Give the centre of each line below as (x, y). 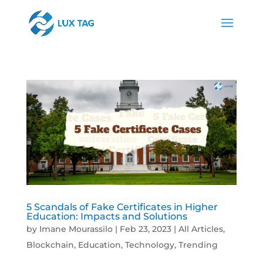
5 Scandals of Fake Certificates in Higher (122, 207)
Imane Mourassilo (76, 229)
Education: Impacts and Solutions (107, 217)
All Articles (200, 229)
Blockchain (50, 245)
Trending (198, 245)
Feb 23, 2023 (145, 229)
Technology (149, 245)
